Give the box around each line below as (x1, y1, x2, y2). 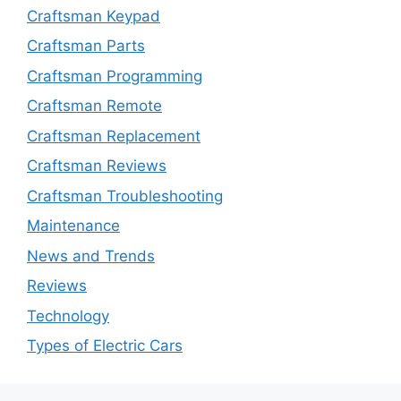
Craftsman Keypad (27, 6, 160, 25)
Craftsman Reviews (27, 157, 166, 175)
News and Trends (27, 246, 155, 265)
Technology (27, 306, 109, 325)
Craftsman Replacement (27, 126, 200, 145)
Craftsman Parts (27, 37, 145, 55)
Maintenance (27, 217, 120, 235)
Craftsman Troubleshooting (27, 186, 223, 205)
